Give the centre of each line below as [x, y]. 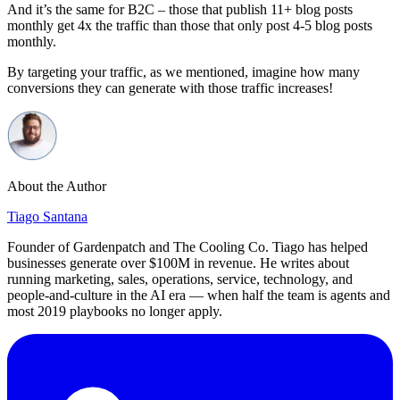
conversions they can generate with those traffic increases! [170, 88]
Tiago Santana [47, 217]
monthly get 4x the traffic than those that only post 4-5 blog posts [190, 26]
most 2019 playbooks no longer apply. [115, 312]
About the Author [57, 187]
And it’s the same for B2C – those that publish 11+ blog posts [180, 10]
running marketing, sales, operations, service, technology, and [180, 279]
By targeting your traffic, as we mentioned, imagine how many [183, 72]
